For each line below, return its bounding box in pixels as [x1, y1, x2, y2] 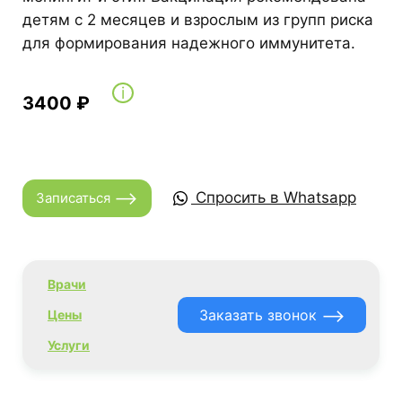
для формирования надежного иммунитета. [22, 33, 355, 52]
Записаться [36, 188, 114, 206]
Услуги [48, 336, 90, 353]
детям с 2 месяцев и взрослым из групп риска [22, 10, 373, 29]
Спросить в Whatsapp [196, 188, 356, 207]
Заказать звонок [198, 305, 321, 324]
